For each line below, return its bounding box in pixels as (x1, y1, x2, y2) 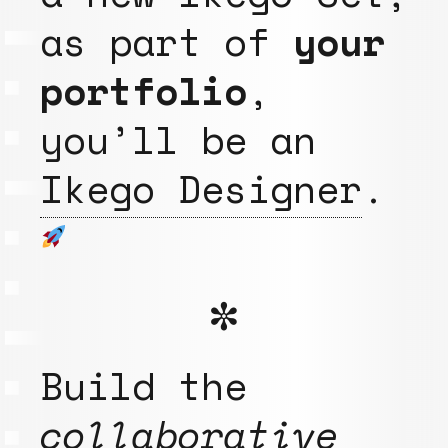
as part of (40, 12, 293, 70)
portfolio (40, 61, 247, 119)
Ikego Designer (40, 159, 362, 217)
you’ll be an (40, 110, 316, 168)
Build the (40, 356, 247, 414)
